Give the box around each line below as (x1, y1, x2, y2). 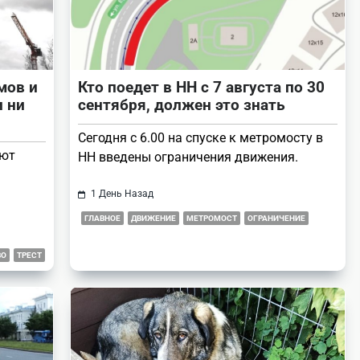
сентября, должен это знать (78, 96, 285, 115)
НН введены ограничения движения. (78, 149, 298, 166)
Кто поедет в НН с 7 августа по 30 (78, 78, 325, 97)
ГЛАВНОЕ (84, 214, 121, 223)
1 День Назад (90, 188, 153, 200)
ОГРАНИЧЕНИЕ (247, 214, 305, 223)
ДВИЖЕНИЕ (131, 214, 176, 223)
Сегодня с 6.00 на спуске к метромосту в (78, 130, 323, 146)
